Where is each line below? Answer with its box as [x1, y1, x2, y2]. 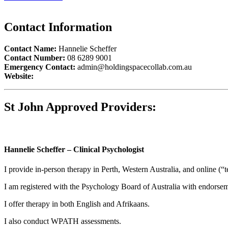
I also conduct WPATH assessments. [4, 217, 121, 226]
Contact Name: [4, 44, 56, 53]
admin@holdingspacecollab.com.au [75, 63, 192, 72]
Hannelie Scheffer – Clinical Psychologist [4, 145, 144, 154]
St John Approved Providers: [4, 100, 156, 114]
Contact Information [4, 20, 112, 34]
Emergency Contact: [4, 63, 75, 72]
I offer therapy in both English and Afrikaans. [4, 199, 150, 209]
